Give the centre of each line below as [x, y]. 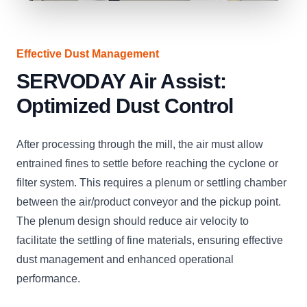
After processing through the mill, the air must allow [140, 144]
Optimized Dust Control [125, 106]
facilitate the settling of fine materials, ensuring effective [150, 240]
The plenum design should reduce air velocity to [133, 221]
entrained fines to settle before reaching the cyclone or [147, 163]
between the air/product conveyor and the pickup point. [149, 202]
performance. [48, 279]
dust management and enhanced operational [125, 259]
